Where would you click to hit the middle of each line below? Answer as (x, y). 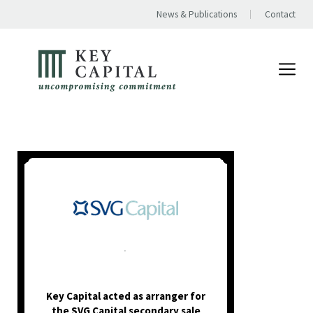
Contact (280, 14)
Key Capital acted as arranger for (126, 296)
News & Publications (197, 14)
